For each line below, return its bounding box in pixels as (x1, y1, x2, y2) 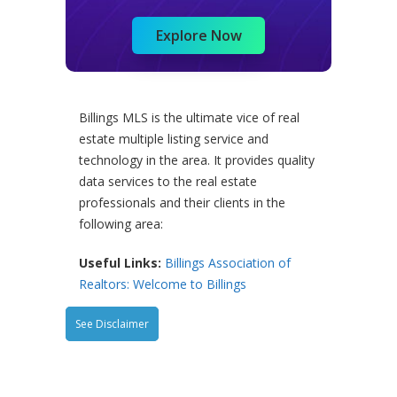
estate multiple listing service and (79, 129, 269, 147)
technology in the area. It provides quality (79, 151, 315, 168)
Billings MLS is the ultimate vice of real (79, 108, 300, 126)
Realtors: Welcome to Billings (79, 275, 246, 292)
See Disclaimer (75, 315, 149, 331)
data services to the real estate (79, 172, 257, 190)
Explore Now (155, 25, 242, 45)
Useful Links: (79, 253, 165, 271)
